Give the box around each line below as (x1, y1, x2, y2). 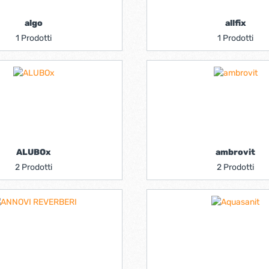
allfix (225, 18, 246, 28)
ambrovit (216, 147, 255, 157)
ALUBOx (16, 147, 51, 157)
